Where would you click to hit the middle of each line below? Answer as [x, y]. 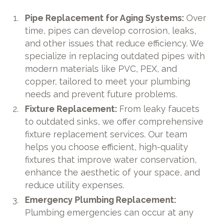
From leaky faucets [160, 109]
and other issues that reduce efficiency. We [115, 44]
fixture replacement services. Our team [106, 134]
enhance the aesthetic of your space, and [113, 173]
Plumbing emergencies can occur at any [109, 213]
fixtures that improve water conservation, [111, 160]
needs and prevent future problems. [101, 94]
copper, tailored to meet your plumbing [108, 82]
